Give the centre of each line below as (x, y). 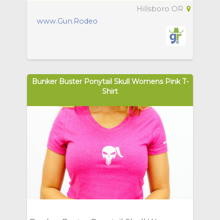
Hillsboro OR (161, 9)
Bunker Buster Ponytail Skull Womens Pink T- (110, 82)
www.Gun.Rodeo (67, 21)
